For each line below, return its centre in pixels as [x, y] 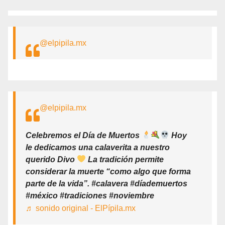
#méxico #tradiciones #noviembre [90, 195]
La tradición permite [125, 159]
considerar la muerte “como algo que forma [108, 171]
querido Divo [51, 159]
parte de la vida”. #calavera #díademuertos [106, 183]
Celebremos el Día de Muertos [84, 135]
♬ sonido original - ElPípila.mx [81, 208]
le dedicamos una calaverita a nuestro [98, 147]
